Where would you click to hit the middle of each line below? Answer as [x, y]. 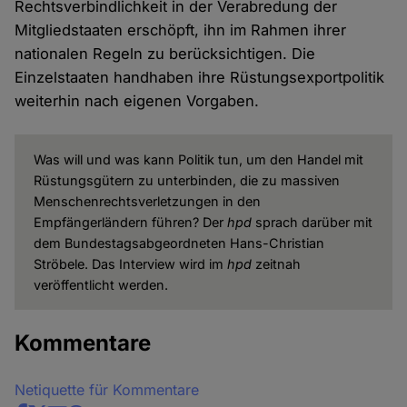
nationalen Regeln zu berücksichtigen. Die [165, 53]
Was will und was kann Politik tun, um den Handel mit [198, 159]
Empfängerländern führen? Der [130, 222]
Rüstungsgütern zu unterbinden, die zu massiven [186, 180]
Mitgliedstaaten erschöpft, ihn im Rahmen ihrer [181, 30]
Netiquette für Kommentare [107, 389]
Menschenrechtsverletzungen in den [147, 201]
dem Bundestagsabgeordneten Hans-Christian [179, 243]
